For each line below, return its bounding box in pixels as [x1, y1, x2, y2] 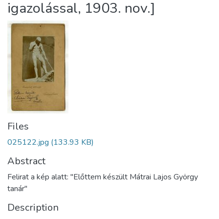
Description [7, 201, 59, 214]
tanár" [7, 183, 27, 194]
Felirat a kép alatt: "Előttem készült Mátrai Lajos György [7, 172, 198, 182]
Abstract [7, 154, 45, 168]
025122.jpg [7, 137, 49, 148]
